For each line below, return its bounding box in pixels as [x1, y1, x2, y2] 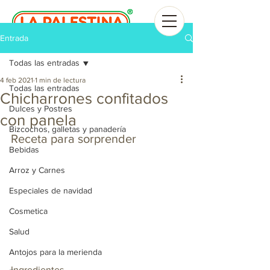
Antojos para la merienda [9, 247, 102, 257]
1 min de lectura [35, 76, 86, 84]
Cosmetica [9, 206, 48, 216]
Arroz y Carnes [9, 165, 65, 175]
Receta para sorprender [11, 132, 136, 145]
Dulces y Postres [9, 104, 72, 113]
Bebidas [9, 145, 39, 154]
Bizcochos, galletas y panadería [9, 124, 126, 134]
